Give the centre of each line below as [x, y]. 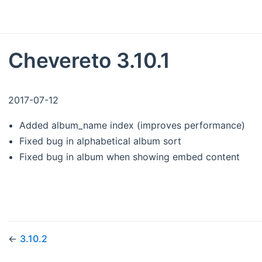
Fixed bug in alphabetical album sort [101, 141]
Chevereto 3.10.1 [89, 60]
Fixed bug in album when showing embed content [130, 156]
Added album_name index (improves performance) [132, 125]
